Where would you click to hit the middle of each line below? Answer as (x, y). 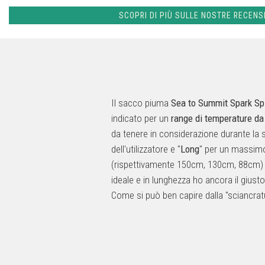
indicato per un (141, 118)
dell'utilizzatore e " (146, 149)
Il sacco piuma (141, 103)
